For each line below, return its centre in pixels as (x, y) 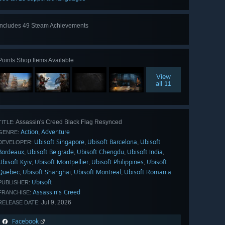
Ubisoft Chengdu (100, 152)
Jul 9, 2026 (55, 202)
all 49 (163, 36)
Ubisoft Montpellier (62, 162)
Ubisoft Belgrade (50, 152)
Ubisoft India (145, 152)
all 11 (164, 83)
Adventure (55, 132)
